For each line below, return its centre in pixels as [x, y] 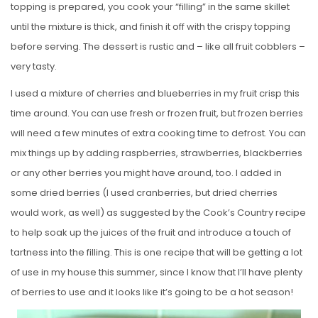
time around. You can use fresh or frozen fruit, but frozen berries [157, 113]
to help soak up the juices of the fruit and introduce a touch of [151, 232]
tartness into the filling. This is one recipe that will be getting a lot [157, 252]
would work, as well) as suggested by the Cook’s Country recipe [158, 212]
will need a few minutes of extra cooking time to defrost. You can [158, 133]
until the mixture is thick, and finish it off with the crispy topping [150, 26]
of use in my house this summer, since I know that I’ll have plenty [157, 272]
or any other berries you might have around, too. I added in [146, 172]
